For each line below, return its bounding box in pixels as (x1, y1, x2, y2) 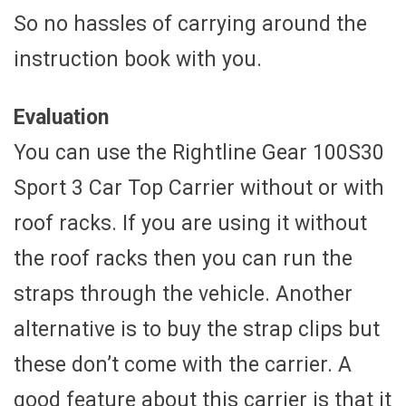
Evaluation (14, 104, 109, 130)
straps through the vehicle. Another (14, 281, 353, 306)
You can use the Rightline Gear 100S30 (14, 140, 384, 165)
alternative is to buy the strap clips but (14, 316, 380, 342)
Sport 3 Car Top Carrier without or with (14, 175, 384, 200)
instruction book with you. (14, 46, 262, 72)
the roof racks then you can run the (14, 246, 353, 271)
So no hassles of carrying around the (14, 11, 367, 36)
